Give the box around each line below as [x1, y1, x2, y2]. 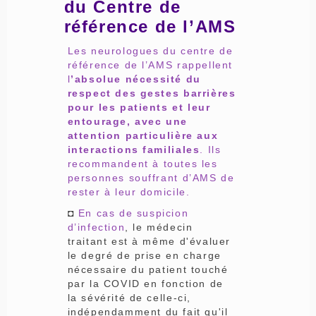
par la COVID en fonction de [67, 277, 224, 289]
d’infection [67, 221, 126, 233]
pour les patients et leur [67, 101, 211, 113]
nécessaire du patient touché [67, 263, 229, 275]
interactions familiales [67, 143, 200, 155]
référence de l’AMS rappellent [67, 59, 233, 71]
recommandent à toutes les [67, 157, 218, 169]
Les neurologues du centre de [67, 44, 233, 56]
